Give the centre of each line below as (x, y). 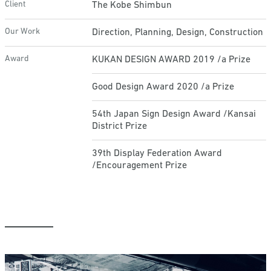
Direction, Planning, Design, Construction (178, 33)
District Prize (119, 126)
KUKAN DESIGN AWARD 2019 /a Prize (171, 60)
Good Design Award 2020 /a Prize (163, 87)
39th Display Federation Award (157, 154)
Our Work (22, 32)
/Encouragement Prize (139, 166)
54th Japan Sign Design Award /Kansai (174, 114)
